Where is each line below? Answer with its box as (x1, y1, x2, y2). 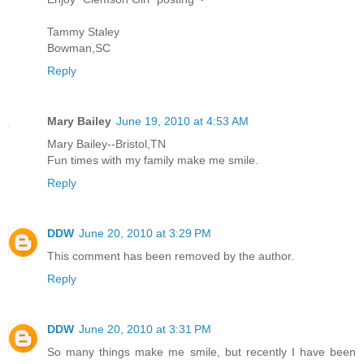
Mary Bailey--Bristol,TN (47, 136, 166, 150)
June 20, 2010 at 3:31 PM (79, 322, 211, 336)
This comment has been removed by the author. (47, 249, 294, 262)
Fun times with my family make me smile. (47, 153, 258, 167)
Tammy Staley (47, 24, 119, 38)
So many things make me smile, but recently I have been (47, 344, 356, 358)
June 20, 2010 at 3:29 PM (79, 226, 211, 240)
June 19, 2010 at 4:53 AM (116, 114, 249, 128)
